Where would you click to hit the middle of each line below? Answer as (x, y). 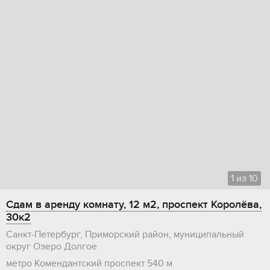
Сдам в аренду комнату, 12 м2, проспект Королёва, (134, 205)
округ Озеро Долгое (52, 247)
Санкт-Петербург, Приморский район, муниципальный (125, 235)
